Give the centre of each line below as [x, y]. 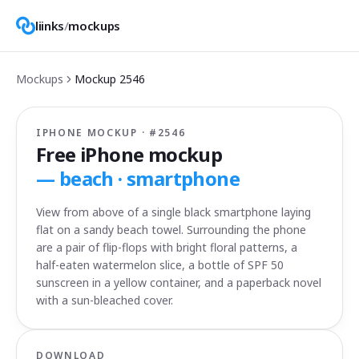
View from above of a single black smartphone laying [173, 212]
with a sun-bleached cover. [105, 300]
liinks [50, 26]
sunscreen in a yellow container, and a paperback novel [179, 282]
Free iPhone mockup [129, 154]
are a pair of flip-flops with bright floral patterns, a [167, 247]
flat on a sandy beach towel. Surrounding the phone [171, 230]
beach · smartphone [149, 178]
